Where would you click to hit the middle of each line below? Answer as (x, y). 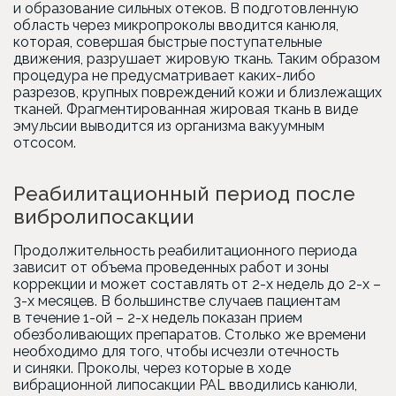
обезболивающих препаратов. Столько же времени (190, 335)
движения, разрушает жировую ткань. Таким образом (197, 59)
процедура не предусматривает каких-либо (164, 76)
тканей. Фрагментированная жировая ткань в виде (186, 109)
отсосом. (45, 143)
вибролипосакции (104, 217)
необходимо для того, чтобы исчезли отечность (176, 351)
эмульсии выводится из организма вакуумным (169, 126)
